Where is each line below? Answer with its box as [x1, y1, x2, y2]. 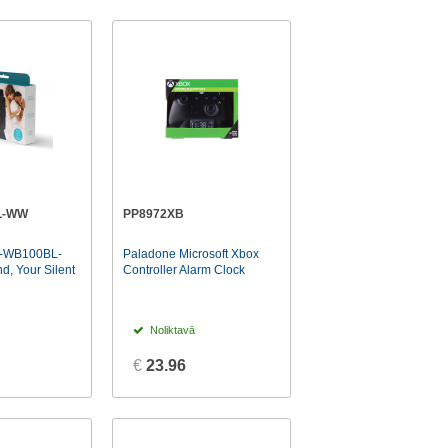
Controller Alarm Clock [123, 263, 246, 278]
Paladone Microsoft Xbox [123, 247, 260, 262]
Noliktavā [147, 324, 196, 337]
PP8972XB [123, 206, 185, 221]
